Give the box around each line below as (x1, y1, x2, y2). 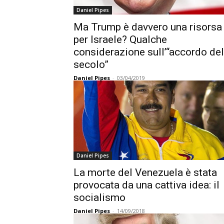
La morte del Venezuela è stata (73, 166, 217, 178)
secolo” (73, 58, 108, 70)
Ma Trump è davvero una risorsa (73, 20, 222, 33)
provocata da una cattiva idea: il (73, 178, 219, 191)
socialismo (73, 191, 125, 203)
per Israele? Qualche (73, 33, 167, 45)
